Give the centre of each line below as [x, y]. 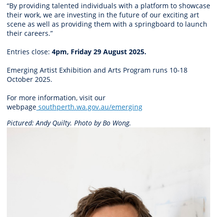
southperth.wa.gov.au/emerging [90, 107]
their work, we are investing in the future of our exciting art [103, 15]
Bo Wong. [117, 123]
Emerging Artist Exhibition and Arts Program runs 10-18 [97, 70]
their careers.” [31, 33]
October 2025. [31, 79]
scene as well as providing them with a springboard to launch [107, 24]
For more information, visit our [56, 97]
